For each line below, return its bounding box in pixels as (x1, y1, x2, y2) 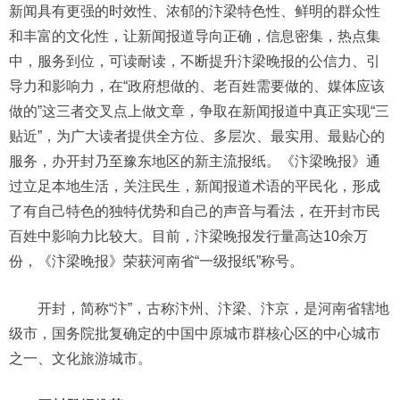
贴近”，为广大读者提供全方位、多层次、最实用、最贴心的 (9, 129, 385, 145)
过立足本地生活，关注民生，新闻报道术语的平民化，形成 (9, 179, 380, 195)
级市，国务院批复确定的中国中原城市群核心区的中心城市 (9, 326, 380, 342)
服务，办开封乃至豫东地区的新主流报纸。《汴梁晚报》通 (9, 154, 380, 170)
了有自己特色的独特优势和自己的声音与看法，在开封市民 (9, 204, 380, 220)
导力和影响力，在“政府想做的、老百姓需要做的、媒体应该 (9, 79, 385, 95)
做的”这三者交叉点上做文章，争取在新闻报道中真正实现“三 (9, 104, 389, 120)
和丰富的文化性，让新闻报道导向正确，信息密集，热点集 (9, 29, 380, 45)
